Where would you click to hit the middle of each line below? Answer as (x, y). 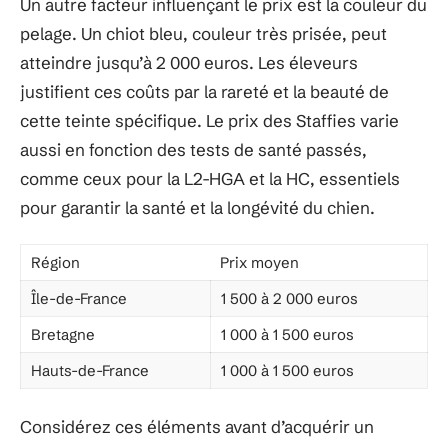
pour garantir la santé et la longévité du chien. (197, 207)
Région (55, 262)
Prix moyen (259, 262)
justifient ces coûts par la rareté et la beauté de (204, 91)
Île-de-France (79, 298)
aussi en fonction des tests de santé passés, (193, 149)
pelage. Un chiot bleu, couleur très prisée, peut (203, 33)
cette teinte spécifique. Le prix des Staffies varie (209, 120)
